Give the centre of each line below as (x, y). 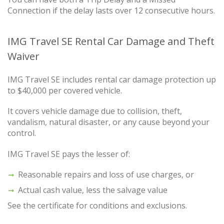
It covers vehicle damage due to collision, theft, (95, 111)
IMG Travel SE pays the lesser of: (69, 154)
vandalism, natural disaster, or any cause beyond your (108, 122)
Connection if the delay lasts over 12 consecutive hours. (111, 11)
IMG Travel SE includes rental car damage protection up (112, 80)
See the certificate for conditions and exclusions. (97, 205)
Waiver (23, 56)
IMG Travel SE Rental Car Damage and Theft (111, 41)
